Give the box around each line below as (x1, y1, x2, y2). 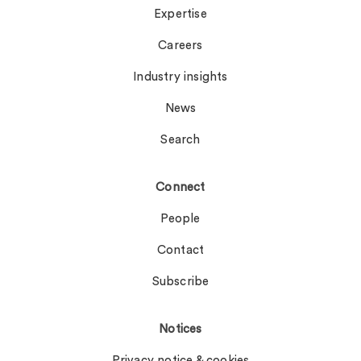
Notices (159, 323, 202, 336)
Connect (156, 181, 205, 194)
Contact (156, 244, 205, 257)
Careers (158, 39, 203, 52)
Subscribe (151, 276, 210, 288)
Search (160, 134, 201, 147)
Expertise (154, 8, 207, 21)
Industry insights (133, 71, 228, 84)
